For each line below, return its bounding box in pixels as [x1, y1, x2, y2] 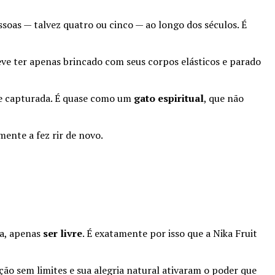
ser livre [43, 227, 82, 241]
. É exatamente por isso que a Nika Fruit [82, 227, 257, 241]
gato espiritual [134, 91, 204, 106]
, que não [204, 91, 244, 106]
